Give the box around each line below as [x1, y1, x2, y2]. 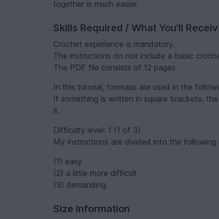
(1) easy [53, 156, 83, 167]
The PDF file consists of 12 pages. [53, 63, 178, 73]
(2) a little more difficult [53, 168, 137, 178]
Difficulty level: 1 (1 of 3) [53, 125, 141, 135]
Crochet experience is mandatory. [53, 39, 175, 49]
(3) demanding [53, 180, 107, 190]
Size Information [53, 203, 131, 215]
